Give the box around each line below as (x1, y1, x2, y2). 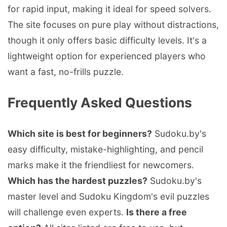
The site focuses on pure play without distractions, (8, 19, 219, 30)
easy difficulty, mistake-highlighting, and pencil (8, 143, 203, 155)
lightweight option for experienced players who (8, 50, 206, 61)
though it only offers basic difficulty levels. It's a (8, 34, 207, 46)
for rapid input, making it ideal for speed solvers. (8, 3, 211, 14)
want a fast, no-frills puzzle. (8, 66, 124, 77)
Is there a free (126, 206, 187, 217)
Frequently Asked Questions (8, 94, 192, 110)
